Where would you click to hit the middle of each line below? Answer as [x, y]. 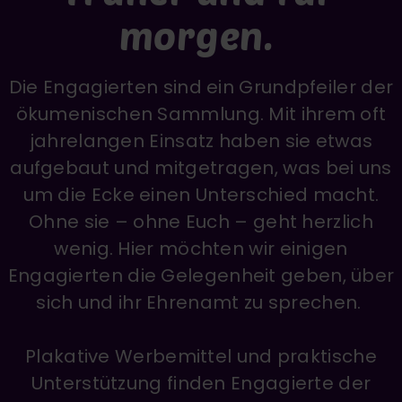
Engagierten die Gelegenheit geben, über [201, 275]
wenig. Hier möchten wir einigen [201, 249]
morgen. [201, 35]
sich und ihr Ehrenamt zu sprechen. [201, 302]
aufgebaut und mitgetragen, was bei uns [201, 168]
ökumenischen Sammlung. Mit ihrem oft [201, 114]
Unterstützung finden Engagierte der [201, 383]
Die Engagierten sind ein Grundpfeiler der [201, 87]
